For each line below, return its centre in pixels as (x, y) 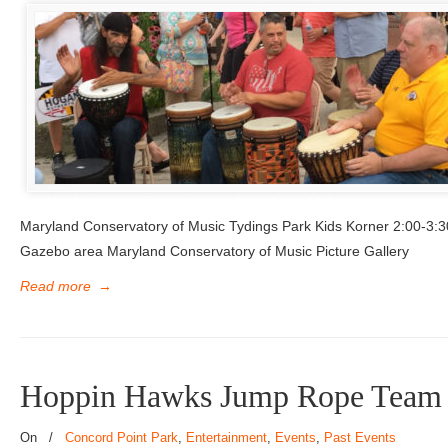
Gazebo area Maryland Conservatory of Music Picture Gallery (214, 251)
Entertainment (226, 437)
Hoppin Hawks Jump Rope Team (231, 396)
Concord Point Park (121, 437)
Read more (55, 286)
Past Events (360, 437)
